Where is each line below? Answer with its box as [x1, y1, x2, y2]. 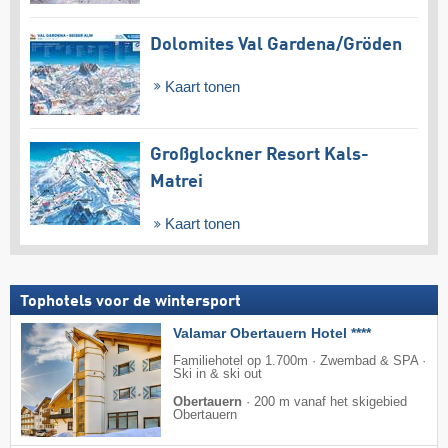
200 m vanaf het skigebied [254, 395, 407, 410]
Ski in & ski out [173, 367, 262, 382]
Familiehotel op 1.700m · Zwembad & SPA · [173, 354, 426, 369]
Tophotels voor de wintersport [20, 294, 241, 311]
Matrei [150, 173, 203, 192]
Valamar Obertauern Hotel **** [173, 325, 371, 342]
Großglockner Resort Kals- [150, 146, 369, 165]
